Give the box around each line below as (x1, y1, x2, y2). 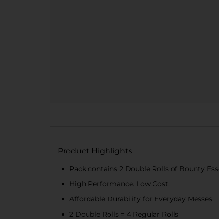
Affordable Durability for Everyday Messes (69, 195, 212, 203)
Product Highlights (58, 146, 132, 155)
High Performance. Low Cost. (69, 179, 170, 188)
